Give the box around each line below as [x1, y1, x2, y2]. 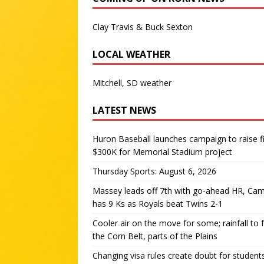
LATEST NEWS [93, 104, 156, 117]
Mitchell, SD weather [93, 77, 171, 88]
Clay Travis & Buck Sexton [93, 21, 193, 32]
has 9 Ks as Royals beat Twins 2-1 [93, 198, 223, 209]
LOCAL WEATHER [93, 48, 170, 61]
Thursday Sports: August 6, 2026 [93, 166, 216, 177]
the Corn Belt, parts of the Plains [93, 230, 217, 242]
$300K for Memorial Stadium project [93, 146, 232, 157]
